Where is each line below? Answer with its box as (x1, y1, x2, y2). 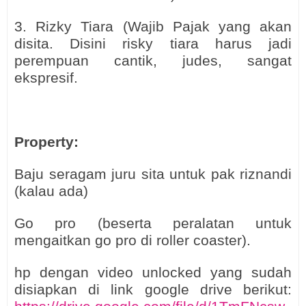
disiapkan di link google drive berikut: (14, 281, 292, 298)
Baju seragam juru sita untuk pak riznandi (14, 166, 292, 182)
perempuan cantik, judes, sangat (14, 53, 292, 69)
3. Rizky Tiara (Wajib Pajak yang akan (14, 18, 292, 35)
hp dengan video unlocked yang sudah (14, 264, 292, 281)
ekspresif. (14, 70, 78, 86)
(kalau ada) (14, 183, 88, 199)
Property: (14, 134, 79, 150)
